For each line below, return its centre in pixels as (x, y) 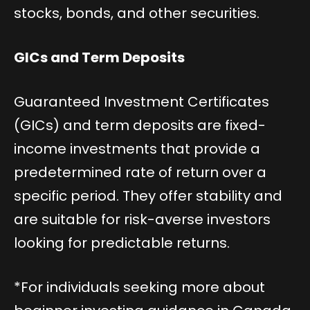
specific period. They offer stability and (148, 196)
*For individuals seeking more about (139, 288)
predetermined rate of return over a (140, 173)
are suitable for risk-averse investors (142, 220)
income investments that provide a (137, 149)
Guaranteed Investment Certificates (142, 102)
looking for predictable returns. (122, 243)
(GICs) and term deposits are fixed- (140, 126)
